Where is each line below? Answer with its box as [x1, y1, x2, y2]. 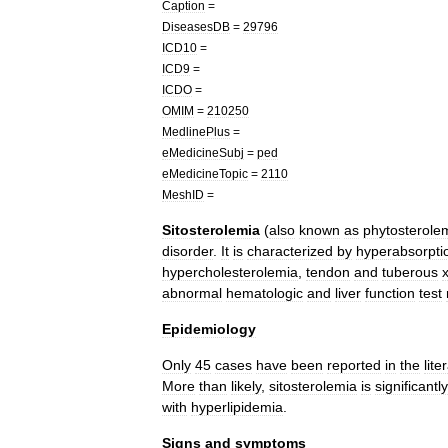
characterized [247, 243, 333, 259]
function [365, 285, 415, 301]
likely [231, 378, 261, 394]
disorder [162, 243, 213, 259]
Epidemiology [162, 321, 256, 337]
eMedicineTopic [162, 167, 248, 180]
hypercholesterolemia [162, 264, 298, 280]
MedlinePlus [162, 125, 230, 138]
